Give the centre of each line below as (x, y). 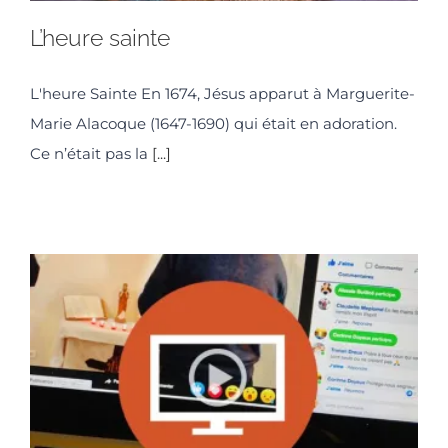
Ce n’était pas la (91, 154)
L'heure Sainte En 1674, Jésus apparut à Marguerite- (222, 94)
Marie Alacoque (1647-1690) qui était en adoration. (213, 124)
